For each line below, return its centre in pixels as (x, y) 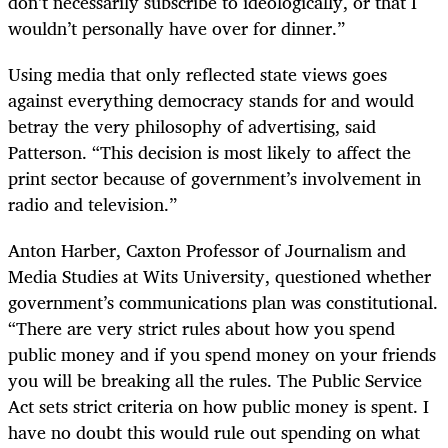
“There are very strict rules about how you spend (201, 328)
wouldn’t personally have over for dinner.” (176, 27)
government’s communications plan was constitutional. (223, 302)
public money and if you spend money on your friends (222, 354)
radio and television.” (92, 204)
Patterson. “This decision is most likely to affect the (209, 152)
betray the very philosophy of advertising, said (192, 126)
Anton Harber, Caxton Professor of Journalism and (207, 250)
